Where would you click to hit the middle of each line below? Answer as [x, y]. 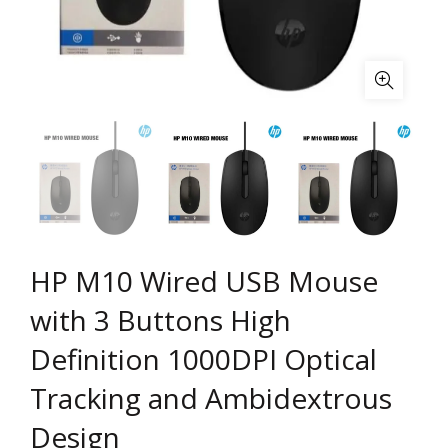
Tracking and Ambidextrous [211, 398]
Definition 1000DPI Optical [203, 359]
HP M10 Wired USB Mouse [204, 281]
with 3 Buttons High [160, 320]
